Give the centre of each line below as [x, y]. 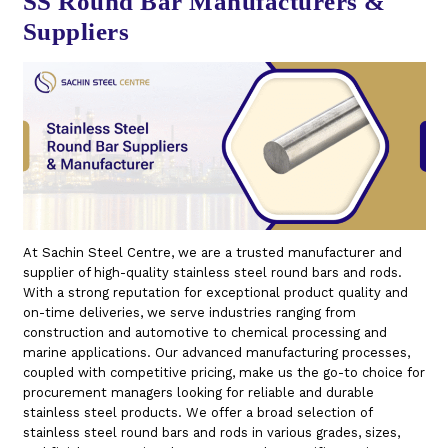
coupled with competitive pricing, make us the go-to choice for [223, 372]
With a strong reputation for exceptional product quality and [215, 292]
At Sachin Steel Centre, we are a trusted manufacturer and [212, 252]
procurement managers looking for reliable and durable [198, 392]
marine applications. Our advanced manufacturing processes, [216, 352]
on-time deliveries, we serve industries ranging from [189, 312]
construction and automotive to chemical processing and [204, 332]
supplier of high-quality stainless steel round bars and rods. [212, 272]
